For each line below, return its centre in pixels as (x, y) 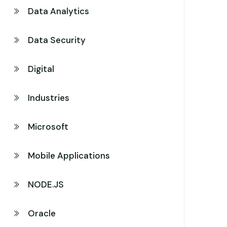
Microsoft (48, 127)
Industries (49, 98)
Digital (41, 69)
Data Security (57, 40)
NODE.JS (46, 184)
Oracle (42, 213)
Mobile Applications (69, 156)
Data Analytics (59, 11)
